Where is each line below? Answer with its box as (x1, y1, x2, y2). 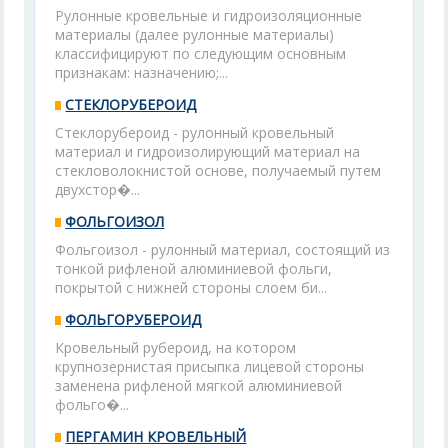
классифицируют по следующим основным (55, 44, 347, 63)
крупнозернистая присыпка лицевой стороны (55, 357, 365, 376)
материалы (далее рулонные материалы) (55, 25, 335, 44)
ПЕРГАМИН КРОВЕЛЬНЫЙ (65, 427, 247, 446)
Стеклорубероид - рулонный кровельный (55, 123, 335, 142)
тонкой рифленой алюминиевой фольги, (55, 259, 333, 278)
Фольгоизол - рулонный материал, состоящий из (55, 240, 391, 259)
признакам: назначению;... (55, 63, 229, 82)
